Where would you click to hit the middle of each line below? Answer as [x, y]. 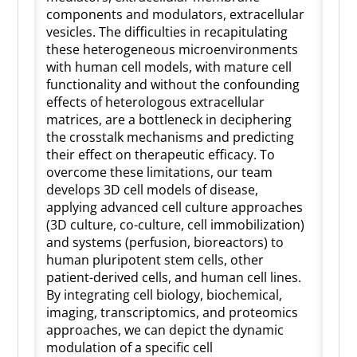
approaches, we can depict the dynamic [165, 330]
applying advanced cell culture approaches [175, 207]
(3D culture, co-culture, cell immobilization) [176, 224]
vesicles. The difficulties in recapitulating [167, 31]
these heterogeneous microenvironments [173, 49]
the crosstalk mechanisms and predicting [171, 137]
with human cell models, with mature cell [169, 67]
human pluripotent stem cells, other [155, 259]
